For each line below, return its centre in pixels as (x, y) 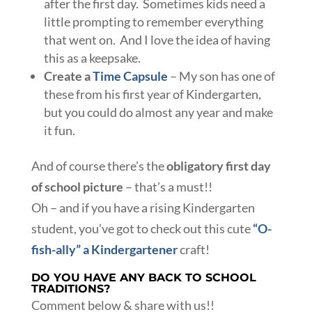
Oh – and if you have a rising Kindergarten (143, 208)
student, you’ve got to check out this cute (142, 229)
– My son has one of (221, 76)
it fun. (59, 131)
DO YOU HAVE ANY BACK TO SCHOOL (143, 278)
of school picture (77, 187)
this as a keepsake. (92, 58)
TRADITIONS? (70, 289)
